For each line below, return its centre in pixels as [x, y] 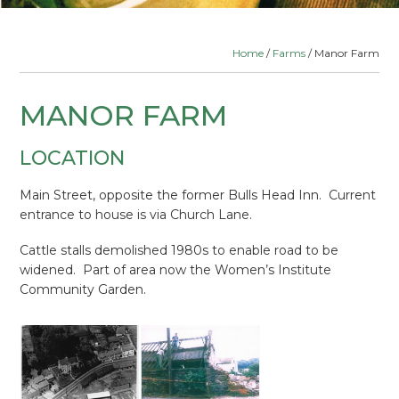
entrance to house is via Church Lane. [136, 215]
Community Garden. [83, 289]
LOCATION [73, 158]
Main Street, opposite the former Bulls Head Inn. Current [198, 195]
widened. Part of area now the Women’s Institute [176, 270]
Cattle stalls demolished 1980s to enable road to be [179, 250]
